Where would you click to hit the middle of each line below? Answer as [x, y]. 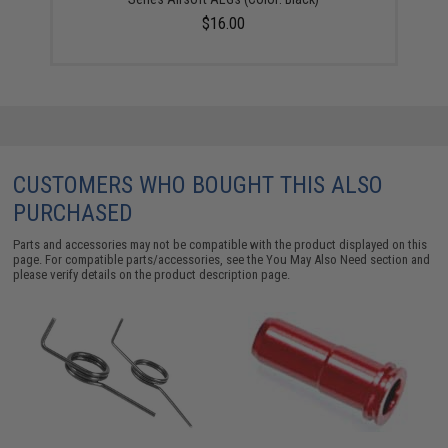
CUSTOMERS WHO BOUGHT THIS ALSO [198, 184]
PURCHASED [73, 212]
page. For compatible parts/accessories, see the [140, 259]
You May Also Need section [337, 259]
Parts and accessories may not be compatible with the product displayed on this [220, 244]
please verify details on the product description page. [152, 274]
